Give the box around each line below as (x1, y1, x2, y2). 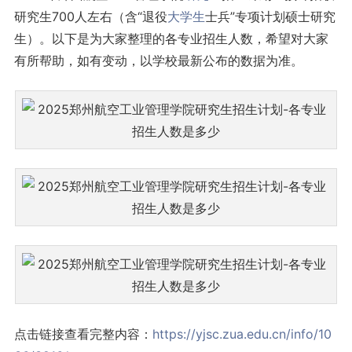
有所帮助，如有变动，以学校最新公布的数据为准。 (13, 53, 303, 69)
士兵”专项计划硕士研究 (204, 9, 335, 25)
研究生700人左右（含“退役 (13, 9, 167, 25)
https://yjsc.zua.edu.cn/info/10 (152, 325, 332, 342)
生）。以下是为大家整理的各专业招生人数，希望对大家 (13, 31, 328, 47)
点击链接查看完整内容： (13, 325, 152, 342)
